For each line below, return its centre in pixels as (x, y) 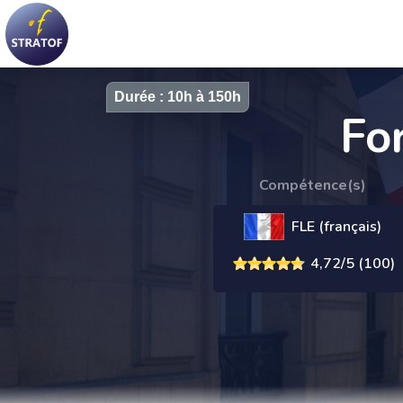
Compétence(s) (312, 185)
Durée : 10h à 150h (178, 97)
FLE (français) (336, 227)
